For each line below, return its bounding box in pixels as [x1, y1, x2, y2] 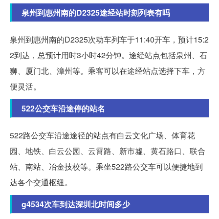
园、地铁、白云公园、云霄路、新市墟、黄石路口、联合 [10, 145, 205, 156]
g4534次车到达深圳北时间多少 [22, 198, 130, 210]
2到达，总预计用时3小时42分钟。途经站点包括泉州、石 [10, 49, 207, 61]
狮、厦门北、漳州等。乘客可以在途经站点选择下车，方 [10, 65, 205, 76]
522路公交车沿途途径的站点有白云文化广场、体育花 [10, 129, 195, 141]
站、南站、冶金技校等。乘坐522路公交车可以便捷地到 [10, 160, 203, 172]
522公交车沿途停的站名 [22, 102, 105, 114]
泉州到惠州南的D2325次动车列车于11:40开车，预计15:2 [10, 33, 209, 45]
